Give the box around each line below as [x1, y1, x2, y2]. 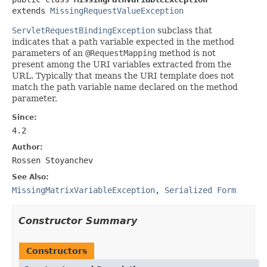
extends [12, 5, 50, 15]
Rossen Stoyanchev [12, 155, 93, 165]
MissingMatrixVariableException [12, 185, 155, 195]
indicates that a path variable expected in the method [12, 36, 234, 46]
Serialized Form [164, 185, 236, 195]
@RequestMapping [85, 48, 157, 58]
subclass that [155, 25, 212, 35]
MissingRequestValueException [50, 5, 184, 15]
